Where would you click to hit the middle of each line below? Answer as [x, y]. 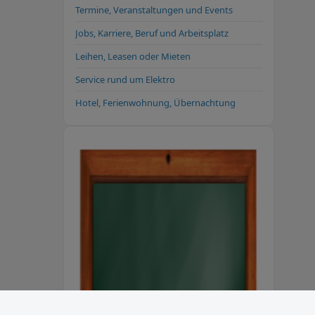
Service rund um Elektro [125, 79]
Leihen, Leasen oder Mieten [133, 56]
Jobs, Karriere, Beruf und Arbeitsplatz [152, 33]
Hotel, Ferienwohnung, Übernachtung [155, 102]
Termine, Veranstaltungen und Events [154, 9]
